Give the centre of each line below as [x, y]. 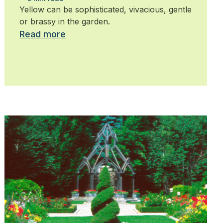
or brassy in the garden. [65, 21]
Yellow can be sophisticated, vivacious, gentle [106, 9]
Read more [43, 34]
